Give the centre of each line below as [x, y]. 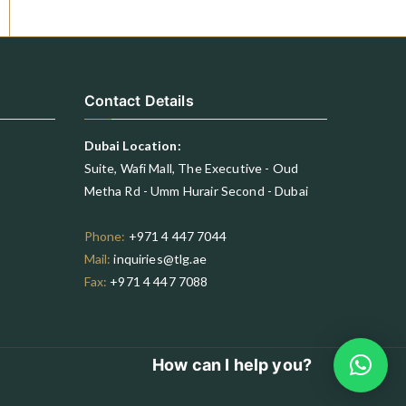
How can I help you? [232, 365]
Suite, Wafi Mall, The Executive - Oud [191, 168]
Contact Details [139, 101]
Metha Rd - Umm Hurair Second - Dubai [196, 191]
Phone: [105, 236]
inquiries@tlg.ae [160, 259]
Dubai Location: [132, 145]
